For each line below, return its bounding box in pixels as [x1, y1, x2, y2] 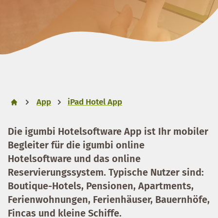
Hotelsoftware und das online [8, 153, 141, 164]
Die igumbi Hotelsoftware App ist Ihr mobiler [8, 126, 208, 137]
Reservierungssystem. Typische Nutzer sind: [8, 166, 204, 178]
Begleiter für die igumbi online [8, 139, 145, 151]
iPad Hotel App [68, 97, 122, 107]
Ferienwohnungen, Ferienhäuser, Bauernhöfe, [8, 194, 210, 205]
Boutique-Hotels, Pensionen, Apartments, [8, 180, 194, 192]
